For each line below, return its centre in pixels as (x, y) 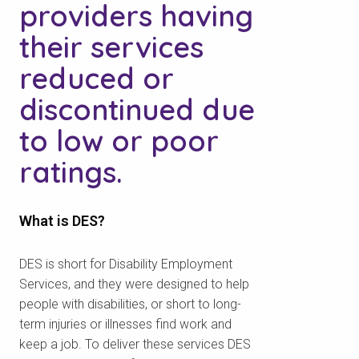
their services (111, 47)
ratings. (71, 172)
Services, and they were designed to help (134, 284)
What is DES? (62, 221)
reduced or (97, 79)
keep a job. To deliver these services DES (135, 345)
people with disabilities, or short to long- (130, 305)
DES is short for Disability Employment (126, 264)
